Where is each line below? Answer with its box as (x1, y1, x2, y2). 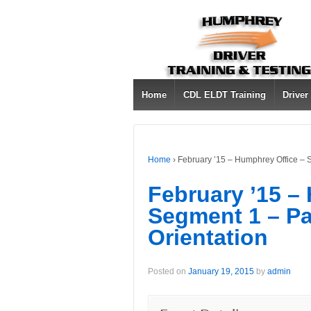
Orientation (148, 224, 268, 250)
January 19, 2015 (188, 267, 254, 277)
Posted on (148, 267, 188, 277)
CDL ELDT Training (183, 90, 267, 100)
